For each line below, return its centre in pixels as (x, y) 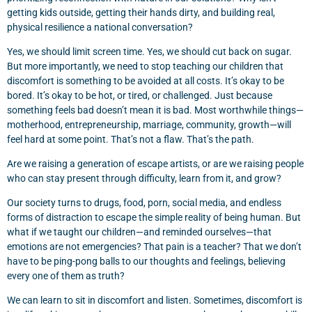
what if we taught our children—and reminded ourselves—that (139, 232)
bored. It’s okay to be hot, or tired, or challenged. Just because (140, 95)
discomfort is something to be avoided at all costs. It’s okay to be (146, 81)
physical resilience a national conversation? (100, 27)
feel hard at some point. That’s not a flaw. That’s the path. (131, 139)
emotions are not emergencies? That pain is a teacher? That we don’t (154, 247)
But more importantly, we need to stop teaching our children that (145, 66)
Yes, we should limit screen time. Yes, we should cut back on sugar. (149, 52)
